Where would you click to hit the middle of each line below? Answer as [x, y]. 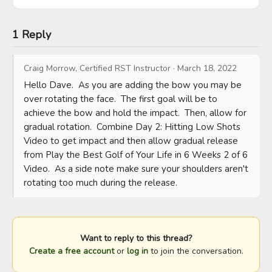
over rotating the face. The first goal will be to [121, 99]
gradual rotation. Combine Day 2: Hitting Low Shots [132, 127]
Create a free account [71, 251]
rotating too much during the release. [100, 183]
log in [137, 251]
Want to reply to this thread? [136, 238]
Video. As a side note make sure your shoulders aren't [136, 169]
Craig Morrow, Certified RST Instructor [97, 68]
